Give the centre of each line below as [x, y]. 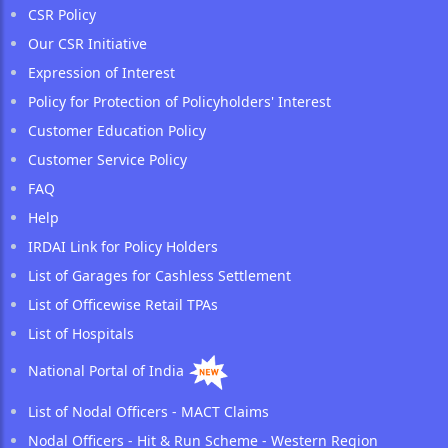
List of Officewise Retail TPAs [123, 304]
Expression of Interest [101, 72]
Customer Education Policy [117, 130]
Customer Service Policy [107, 159]
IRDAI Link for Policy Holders [123, 246]
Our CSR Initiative [87, 43]
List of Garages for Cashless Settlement [159, 275]
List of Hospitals [81, 333]
